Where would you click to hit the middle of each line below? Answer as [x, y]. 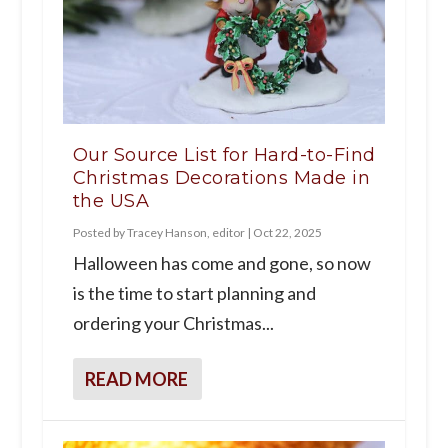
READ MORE [136, 378]
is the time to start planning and [194, 292]
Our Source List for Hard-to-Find [224, 154]
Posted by [99, 232]
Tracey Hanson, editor [185, 232]
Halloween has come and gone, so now [221, 262]
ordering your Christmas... [173, 322]
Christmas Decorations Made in [221, 177]
